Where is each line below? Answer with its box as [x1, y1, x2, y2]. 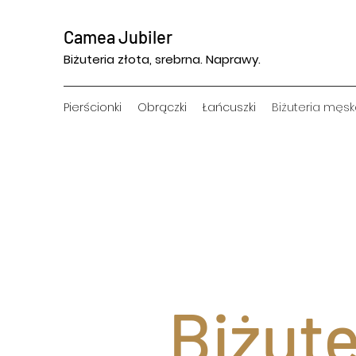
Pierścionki [64, 99, 122, 115]
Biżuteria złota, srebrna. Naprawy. [64, 51, 261, 68]
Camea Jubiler [64, 26, 172, 47]
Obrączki [137, 99, 187, 115]
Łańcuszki [203, 99, 256, 115]
